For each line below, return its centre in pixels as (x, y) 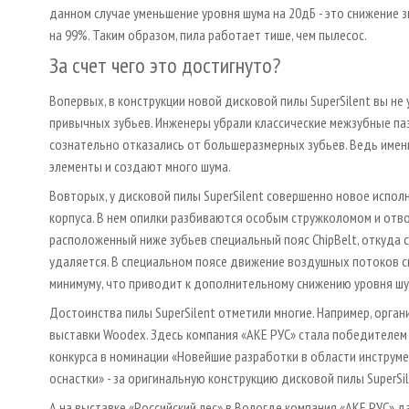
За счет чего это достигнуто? (165, 65)
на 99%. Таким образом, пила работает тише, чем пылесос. (208, 34)
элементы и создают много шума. (140, 166)
